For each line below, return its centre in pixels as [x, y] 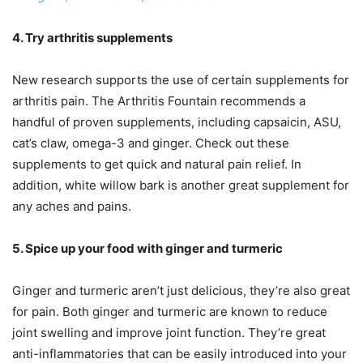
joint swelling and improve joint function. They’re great [169, 332]
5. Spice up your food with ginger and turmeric [147, 248]
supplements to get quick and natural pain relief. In [157, 164]
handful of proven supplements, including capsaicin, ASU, [177, 122]
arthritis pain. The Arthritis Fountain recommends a [159, 100]
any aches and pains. [72, 206]
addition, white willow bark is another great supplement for [181, 185]
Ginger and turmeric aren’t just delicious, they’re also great [181, 290]
